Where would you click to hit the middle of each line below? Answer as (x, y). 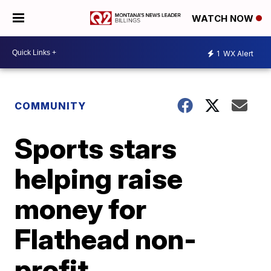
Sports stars (96, 148)
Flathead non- (106, 239)
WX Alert (237, 53)
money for (81, 209)
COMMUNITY (51, 106)
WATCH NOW (224, 19)
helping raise (99, 178)
